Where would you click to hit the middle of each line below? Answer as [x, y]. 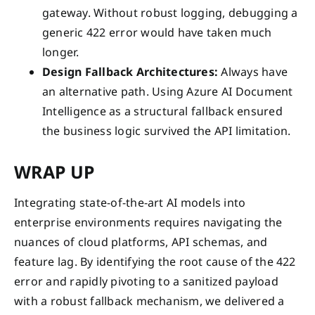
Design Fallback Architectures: [130, 72]
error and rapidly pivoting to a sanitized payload [146, 281]
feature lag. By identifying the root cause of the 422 [155, 261]
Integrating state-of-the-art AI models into [130, 202]
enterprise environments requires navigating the [148, 222]
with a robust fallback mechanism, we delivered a [149, 301]
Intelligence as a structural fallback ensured [162, 111]
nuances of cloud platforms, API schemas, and [141, 242]
